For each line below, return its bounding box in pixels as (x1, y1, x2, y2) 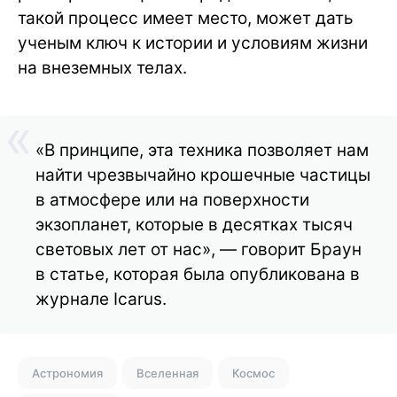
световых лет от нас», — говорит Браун (35, 239, 362, 261)
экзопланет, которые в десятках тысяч (35, 214, 353, 236)
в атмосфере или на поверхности (35, 190, 309, 211)
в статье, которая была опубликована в (35, 264, 360, 285)
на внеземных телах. (18, 58, 187, 79)
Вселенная (136, 366, 198, 381)
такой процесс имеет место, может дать (18, 8, 354, 29)
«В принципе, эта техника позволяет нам (35, 140, 369, 161)
